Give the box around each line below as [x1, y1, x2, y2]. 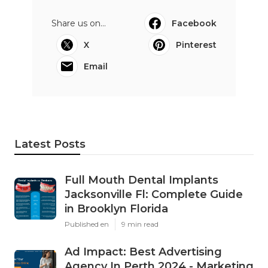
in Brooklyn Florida [65, 202, 168, 216]
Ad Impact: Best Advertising [65, 245, 222, 259]
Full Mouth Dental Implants [65, 173, 218, 187]
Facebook [172, 18, 217, 29]
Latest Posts [14, 138, 86, 151]
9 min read [121, 220, 159, 229]
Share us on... [51, 18, 106, 29]
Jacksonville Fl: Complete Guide [65, 188, 243, 202]
